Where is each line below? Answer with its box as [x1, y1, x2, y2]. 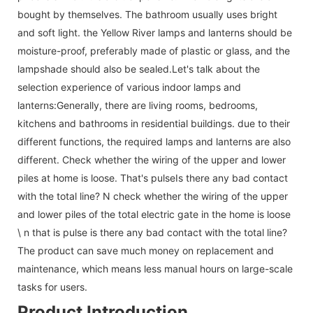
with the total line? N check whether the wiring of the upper [17, 189, 288, 202]
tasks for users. [17, 280, 87, 293]
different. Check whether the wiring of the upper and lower [17, 153, 286, 166]
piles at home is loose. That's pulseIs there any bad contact [17, 171, 288, 184]
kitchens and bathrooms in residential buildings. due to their [17, 117, 290, 129]
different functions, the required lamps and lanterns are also [17, 135, 291, 147]
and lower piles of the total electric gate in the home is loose [17, 208, 291, 220]
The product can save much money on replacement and [17, 244, 274, 256]
